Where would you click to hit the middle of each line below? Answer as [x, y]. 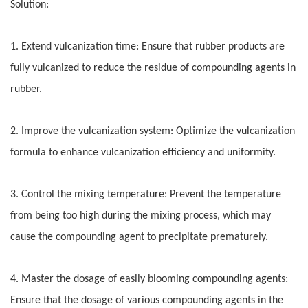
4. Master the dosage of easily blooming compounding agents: [149, 279]
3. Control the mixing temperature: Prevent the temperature [146, 195]
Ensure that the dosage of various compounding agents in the [147, 301]
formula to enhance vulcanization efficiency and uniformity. [143, 153]
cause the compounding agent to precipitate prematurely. [139, 238]
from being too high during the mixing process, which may [141, 216]
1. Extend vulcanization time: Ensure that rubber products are [147, 47]
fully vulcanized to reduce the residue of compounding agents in [153, 68]
